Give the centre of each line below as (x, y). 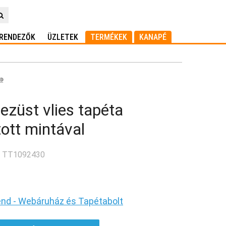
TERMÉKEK (109, 37)
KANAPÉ (153, 37)
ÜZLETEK (63, 37)
